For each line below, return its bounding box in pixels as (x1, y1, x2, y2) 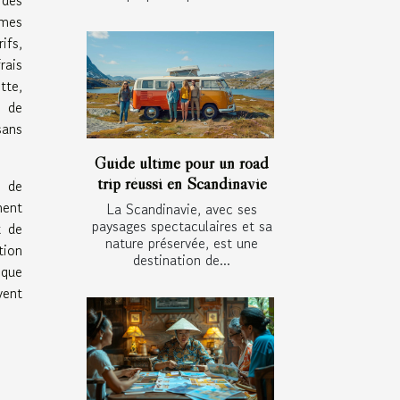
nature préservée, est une (105, 232, 258, 254)
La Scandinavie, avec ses (106, 198, 257, 221)
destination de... (133, 249, 230, 271)
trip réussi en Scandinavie (96, 172, 267, 195)
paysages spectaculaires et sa (91, 215, 272, 237)
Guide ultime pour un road (95, 152, 269, 174)
